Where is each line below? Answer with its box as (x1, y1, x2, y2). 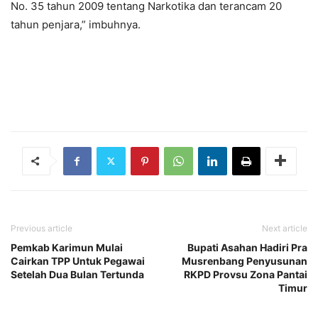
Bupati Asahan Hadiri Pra (187, 241, 307, 253)
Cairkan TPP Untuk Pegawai (11, 254, 145, 267)
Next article (262, 222, 307, 234)
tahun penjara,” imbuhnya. (11, 17, 141, 31)
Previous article (11, 222, 72, 234)
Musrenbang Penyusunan (182, 254, 307, 267)
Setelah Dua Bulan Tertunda (11, 268, 144, 280)
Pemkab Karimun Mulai (11, 241, 123, 253)
